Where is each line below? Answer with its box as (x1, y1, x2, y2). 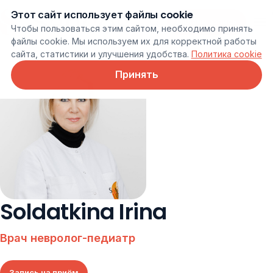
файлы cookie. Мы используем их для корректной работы (10, 35, 257, 46)
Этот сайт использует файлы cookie (10, 8, 193, 23)
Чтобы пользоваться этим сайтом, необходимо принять (10, 23, 253, 34)
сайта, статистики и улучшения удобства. (10, 48, 191, 59)
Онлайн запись (176, 16, 238, 27)
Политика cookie (191, 48, 262, 59)
